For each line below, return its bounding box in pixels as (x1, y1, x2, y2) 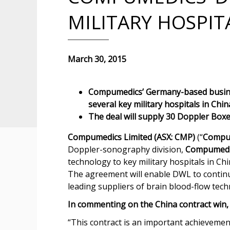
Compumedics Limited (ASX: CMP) (68, 131, 195, 143)
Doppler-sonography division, (68, 144, 185, 155)
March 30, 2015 (68, 53, 126, 65)
